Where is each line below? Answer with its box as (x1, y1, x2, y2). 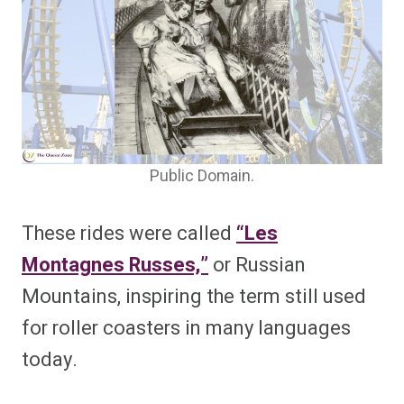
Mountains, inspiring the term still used (22, 282, 366, 312)
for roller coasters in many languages (22, 314, 351, 344)
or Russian (213, 251, 306, 280)
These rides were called (22, 219, 236, 249)
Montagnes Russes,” (22, 251, 208, 280)
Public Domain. (150, 165, 254, 188)
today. (22, 345, 78, 375)
